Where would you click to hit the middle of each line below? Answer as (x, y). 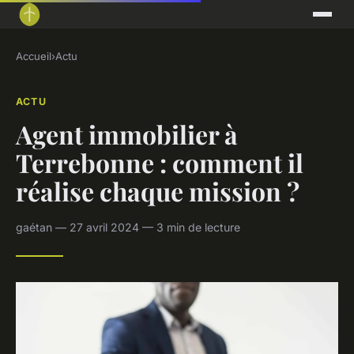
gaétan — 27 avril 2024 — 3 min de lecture (128, 227)
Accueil (34, 56)
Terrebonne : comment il (160, 162)
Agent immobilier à (127, 134)
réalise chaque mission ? (158, 190)
